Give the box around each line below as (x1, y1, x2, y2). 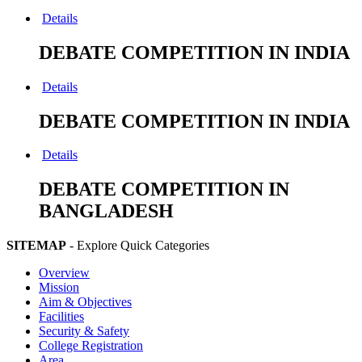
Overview (39, 266, 90, 280)
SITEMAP (6, 238, 66, 253)
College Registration (39, 339, 143, 353)
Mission (39, 280, 79, 295)
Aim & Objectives (39, 295, 132, 309)
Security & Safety (39, 324, 129, 339)
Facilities (39, 309, 84, 324)
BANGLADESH (39, 200, 174, 222)
